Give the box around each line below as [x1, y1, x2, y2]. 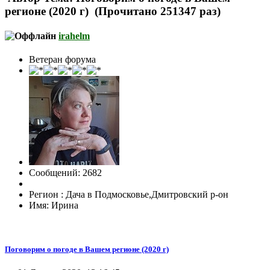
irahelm [58, 30, 90, 41]
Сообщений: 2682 [29, 168, 102, 178]
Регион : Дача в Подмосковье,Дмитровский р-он [29, 189, 228, 200]
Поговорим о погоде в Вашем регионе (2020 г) [5, 245, 169, 254]
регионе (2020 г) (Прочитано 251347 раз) [5, 4, 221, 17]
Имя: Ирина [29, 200, 78, 211]
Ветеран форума [29, 54, 96, 65]
